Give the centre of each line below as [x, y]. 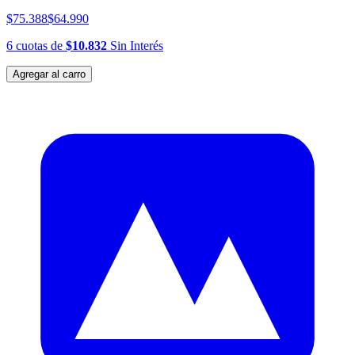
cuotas [32, 46]
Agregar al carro [49, 74]
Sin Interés [135, 46]
